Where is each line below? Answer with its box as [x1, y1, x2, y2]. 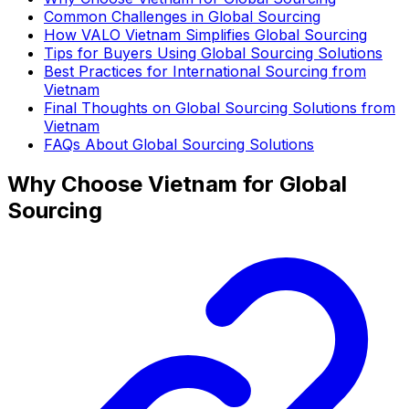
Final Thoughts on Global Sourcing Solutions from [44, 98, 395, 117]
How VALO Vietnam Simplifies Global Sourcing [44, 25, 367, 44]
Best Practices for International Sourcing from [44, 61, 366, 80]
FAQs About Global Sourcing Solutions [44, 134, 314, 153]
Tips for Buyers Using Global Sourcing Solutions [44, 43, 383, 62]
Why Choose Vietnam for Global [7, 171, 347, 198]
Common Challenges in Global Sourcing [44, 6, 320, 26]
